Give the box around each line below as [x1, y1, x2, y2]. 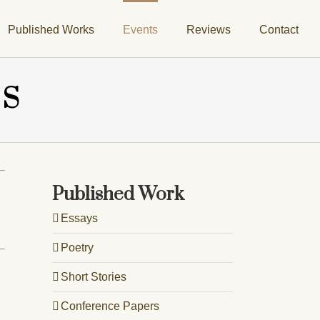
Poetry [61, 241, 94, 254]
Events [123, 23, 158, 36]
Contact [259, 23, 299, 36]
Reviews [186, 23, 231, 36]
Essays [61, 211, 98, 224]
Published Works [8, 23, 94, 36]
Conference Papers [61, 299, 159, 312]
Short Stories [61, 270, 126, 283]
